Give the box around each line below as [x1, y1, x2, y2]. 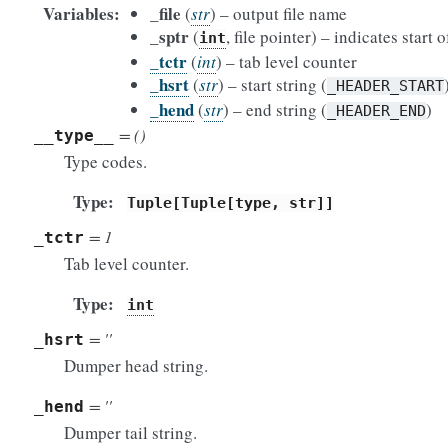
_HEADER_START [327, 77, 444, 95]
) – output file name [210, 2, 347, 25]
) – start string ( [218, 73, 327, 96]
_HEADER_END [327, 102, 426, 120]
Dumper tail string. [64, 421, 197, 444]
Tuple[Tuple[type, [127, 194, 280, 212]
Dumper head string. [64, 354, 208, 377]
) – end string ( [223, 98, 327, 121]
